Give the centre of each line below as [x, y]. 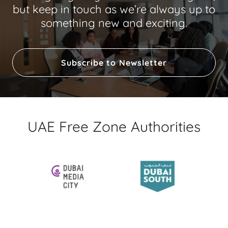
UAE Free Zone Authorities [114, 126]
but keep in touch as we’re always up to [114, 9]
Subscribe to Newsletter [114, 63]
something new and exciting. [114, 23]
